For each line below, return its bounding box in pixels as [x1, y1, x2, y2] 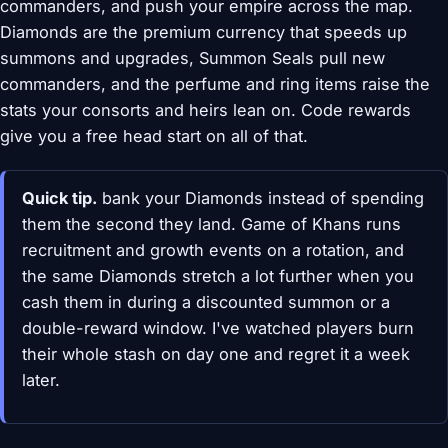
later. [21, 370, 60, 390]
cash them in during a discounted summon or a [21, 292, 390, 312]
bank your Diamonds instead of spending [96, 188, 424, 208]
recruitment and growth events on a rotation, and [21, 240, 404, 260]
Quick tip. [21, 188, 97, 208]
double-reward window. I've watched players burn [21, 318, 414, 338]
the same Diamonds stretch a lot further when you [21, 266, 414, 286]
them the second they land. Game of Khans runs [21, 214, 401, 234]
